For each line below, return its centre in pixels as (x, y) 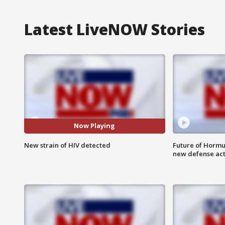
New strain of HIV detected (67, 145)
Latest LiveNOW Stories (115, 29)
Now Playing (95, 126)
